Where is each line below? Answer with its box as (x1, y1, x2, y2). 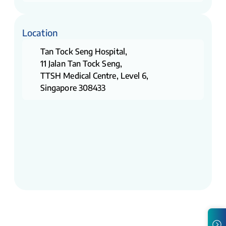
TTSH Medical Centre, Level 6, (40, 71, 151, 81)
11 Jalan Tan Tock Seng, (40, 59, 122, 69)
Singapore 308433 (40, 83, 106, 93)
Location (22, 27, 58, 38)
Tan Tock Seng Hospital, (40, 46, 129, 56)
